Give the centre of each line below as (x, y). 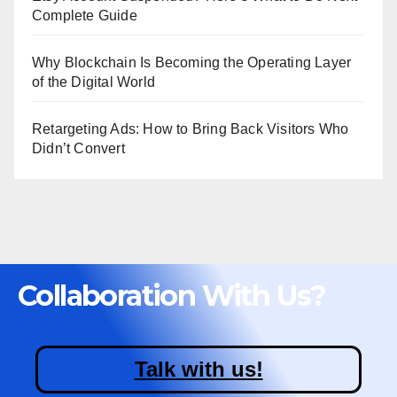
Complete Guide (85, 15)
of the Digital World (93, 82)
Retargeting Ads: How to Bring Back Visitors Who (191, 128)
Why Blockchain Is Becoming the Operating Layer (192, 62)
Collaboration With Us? (172, 295)
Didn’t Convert (78, 148)
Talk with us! (198, 369)
